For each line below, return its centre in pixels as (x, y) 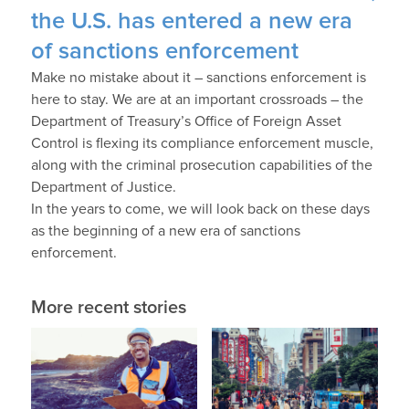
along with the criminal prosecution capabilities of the (201, 166)
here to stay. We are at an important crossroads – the (197, 100)
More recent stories (108, 308)
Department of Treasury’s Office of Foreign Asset (186, 122)
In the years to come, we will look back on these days (200, 210)
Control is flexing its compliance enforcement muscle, (202, 144)
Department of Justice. (103, 188)
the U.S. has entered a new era (191, 22)
